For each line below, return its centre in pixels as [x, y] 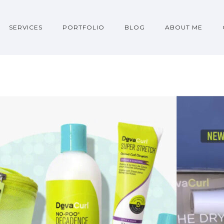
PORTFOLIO [83, 27]
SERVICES [26, 27]
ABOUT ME [184, 27]
